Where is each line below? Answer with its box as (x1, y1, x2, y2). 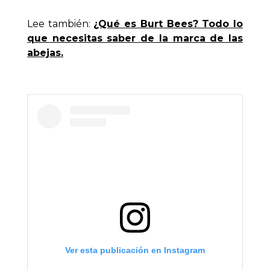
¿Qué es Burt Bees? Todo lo (93, 18, 243, 30)
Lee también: (27, 18, 94, 30)
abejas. (27, 47, 63, 59)
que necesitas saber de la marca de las (27, 33, 243, 45)
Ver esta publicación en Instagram (65, 245, 205, 256)
